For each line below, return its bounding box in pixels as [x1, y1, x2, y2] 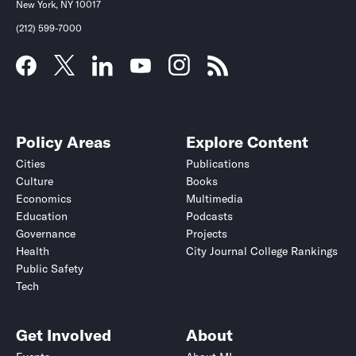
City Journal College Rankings [186, 244, 338, 259]
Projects [186, 226, 227, 242]
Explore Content [186, 132, 308, 153]
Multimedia [186, 192, 243, 207]
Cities [16, 157, 45, 172]
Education [16, 209, 68, 224]
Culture [16, 174, 53, 189]
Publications [186, 157, 250, 172]
